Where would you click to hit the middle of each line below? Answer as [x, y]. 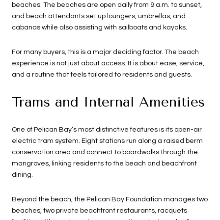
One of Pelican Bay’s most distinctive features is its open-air [107, 130]
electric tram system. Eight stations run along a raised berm [107, 141]
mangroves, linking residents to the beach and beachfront [104, 164]
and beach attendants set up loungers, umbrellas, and [99, 16]
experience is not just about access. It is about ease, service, [108, 63]
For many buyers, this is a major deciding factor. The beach [105, 52]
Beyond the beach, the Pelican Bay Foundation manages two [110, 199]
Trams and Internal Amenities [108, 102]
